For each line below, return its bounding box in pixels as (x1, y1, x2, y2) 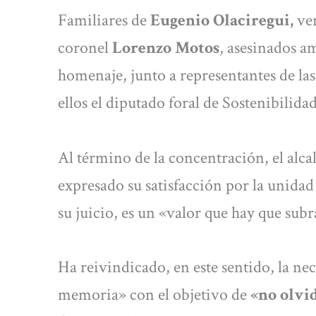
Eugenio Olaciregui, (150, 9, 293, 32)
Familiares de (58, 9, 150, 32)
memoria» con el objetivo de (58, 283, 247, 305)
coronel (58, 37, 112, 59)
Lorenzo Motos (112, 37, 219, 59)
